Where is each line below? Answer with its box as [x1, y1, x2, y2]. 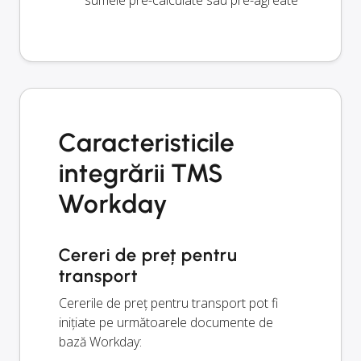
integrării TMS [59, 158, 223, 189]
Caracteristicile [59, 127, 235, 159]
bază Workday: [59, 333, 142, 351]
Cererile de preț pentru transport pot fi [59, 294, 278, 313]
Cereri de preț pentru [59, 244, 239, 267]
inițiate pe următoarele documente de [59, 313, 273, 332]
